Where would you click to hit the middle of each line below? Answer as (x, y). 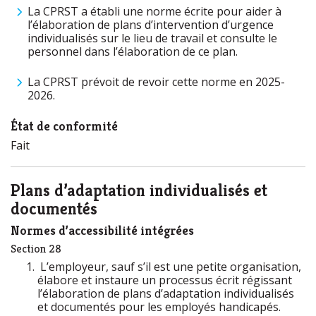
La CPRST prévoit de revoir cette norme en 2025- (156, 82)
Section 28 (36, 249)
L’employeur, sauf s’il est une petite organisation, (169, 267)
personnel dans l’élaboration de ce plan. (134, 51)
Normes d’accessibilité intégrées (102, 230)
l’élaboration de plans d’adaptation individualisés (166, 293)
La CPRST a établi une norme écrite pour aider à (154, 11)
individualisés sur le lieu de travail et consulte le (152, 38)
